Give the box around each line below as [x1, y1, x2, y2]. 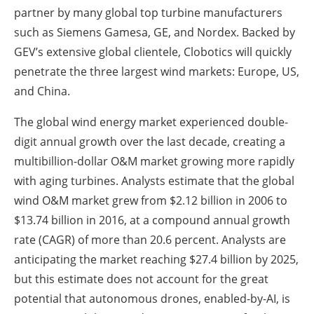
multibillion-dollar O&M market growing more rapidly [14, 153, 294, 169]
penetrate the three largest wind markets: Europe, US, [14, 63, 299, 79]
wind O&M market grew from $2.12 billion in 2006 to [14, 192, 287, 208]
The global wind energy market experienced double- [14, 114, 288, 130]
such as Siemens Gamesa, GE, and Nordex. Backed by [14, 24, 295, 40]
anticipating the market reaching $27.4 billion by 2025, [14, 251, 299, 267]
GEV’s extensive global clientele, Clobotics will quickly [14, 43, 292, 60]
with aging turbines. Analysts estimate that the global [14, 172, 294, 189]
